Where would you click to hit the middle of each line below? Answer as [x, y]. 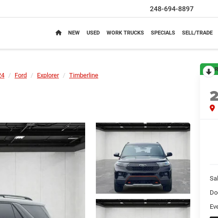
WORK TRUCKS [125, 33]
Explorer [48, 75]
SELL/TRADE [197, 33]
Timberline [84, 75]
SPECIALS [163, 33]
